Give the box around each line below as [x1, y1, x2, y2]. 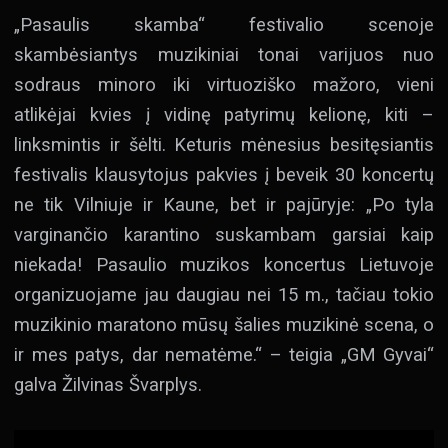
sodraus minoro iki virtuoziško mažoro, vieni [14, 73, 434, 95]
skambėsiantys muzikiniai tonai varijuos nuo [14, 43, 434, 65]
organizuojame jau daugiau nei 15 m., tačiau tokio [14, 283, 434, 305]
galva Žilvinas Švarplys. [14, 373, 202, 395]
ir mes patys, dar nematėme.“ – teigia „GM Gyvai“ [14, 343, 434, 365]
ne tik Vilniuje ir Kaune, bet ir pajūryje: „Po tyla [14, 193, 434, 215]
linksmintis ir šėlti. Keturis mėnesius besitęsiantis [14, 133, 434, 155]
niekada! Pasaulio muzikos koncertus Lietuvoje [14, 253, 434, 275]
